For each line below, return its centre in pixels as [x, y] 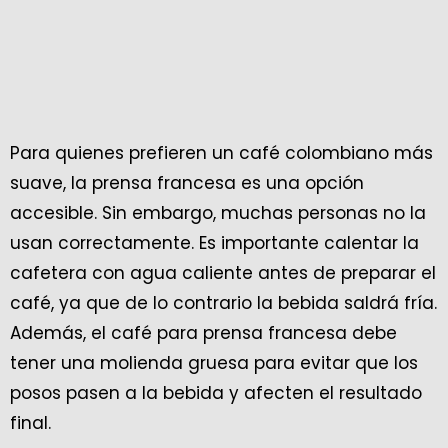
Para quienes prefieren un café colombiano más [221, 153]
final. [30, 423]
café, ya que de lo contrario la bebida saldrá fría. [223, 303]
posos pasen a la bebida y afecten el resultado [216, 393]
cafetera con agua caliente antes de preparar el [223, 273]
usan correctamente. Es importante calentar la [214, 243]
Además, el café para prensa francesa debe [203, 333]
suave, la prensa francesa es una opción [187, 183]
